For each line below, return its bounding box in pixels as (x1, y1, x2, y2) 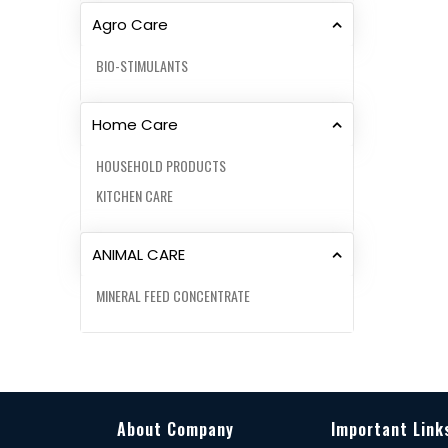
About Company (117, 417, 234, 442)
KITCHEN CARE (96, 185, 173, 207)
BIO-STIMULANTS (96, 55, 188, 77)
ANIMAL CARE (92, 244, 185, 266)
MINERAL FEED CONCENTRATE (96, 285, 250, 307)
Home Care (92, 114, 178, 136)
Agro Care (92, 14, 168, 36)
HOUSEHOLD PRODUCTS (96, 155, 226, 177)
